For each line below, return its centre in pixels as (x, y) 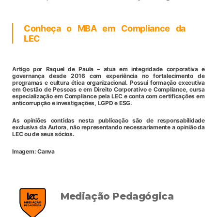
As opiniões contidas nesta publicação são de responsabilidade (108, 121)
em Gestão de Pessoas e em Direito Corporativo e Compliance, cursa (108, 90)
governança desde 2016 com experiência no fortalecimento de (108, 76)
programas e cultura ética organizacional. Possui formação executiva (108, 83)
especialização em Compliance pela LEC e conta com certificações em (108, 96)
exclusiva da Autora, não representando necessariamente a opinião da (108, 127)
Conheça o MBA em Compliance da (105, 29)
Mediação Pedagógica (117, 196)
